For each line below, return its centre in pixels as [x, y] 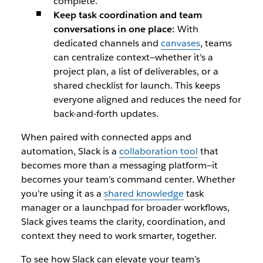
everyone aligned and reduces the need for [147, 100]
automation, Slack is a [70, 151]
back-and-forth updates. [106, 114]
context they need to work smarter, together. [119, 236]
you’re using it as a [62, 193]
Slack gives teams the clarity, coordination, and [123, 222]
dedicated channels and [107, 43]
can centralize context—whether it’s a [133, 57]
